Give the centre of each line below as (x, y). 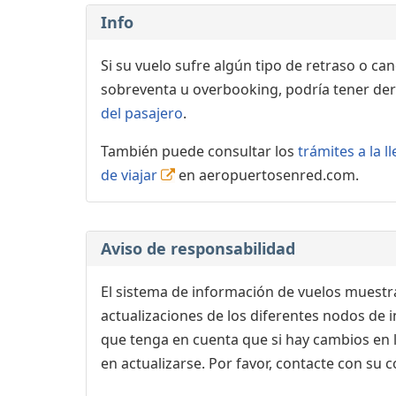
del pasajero (142, 113)
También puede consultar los (199, 151)
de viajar (129, 175)
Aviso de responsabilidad (198, 248)
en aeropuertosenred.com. (267, 175)
